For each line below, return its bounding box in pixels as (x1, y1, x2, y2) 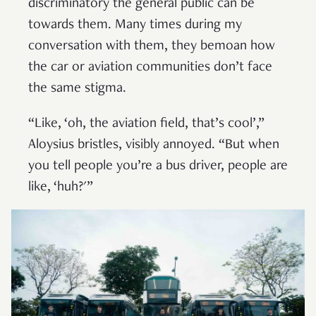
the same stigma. (28, 82, 130, 97)
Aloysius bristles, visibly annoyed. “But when (28, 138, 279, 153)
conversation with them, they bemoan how (28, 39, 275, 54)
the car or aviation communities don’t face (28, 61, 272, 75)
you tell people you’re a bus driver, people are (28, 159, 288, 174)
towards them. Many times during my (28, 18, 242, 33)
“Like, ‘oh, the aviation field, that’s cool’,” (28, 117, 265, 132)
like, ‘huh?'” (28, 181, 93, 195)
